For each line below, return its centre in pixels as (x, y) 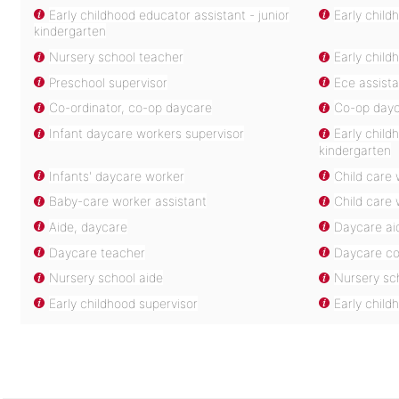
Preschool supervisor (109, 82)
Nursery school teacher (117, 57)
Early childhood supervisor (124, 303)
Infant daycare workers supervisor (147, 134)
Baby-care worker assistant (128, 201)
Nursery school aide (106, 278)
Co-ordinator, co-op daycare (131, 108)
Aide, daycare (89, 226)
